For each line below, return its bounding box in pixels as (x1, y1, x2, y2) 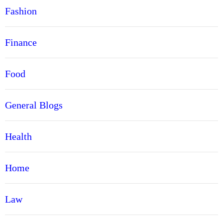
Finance (5, 37, 37, 48)
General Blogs (5, 100, 63, 111)
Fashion (5, 5, 37, 17)
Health (5, 131, 32, 142)
